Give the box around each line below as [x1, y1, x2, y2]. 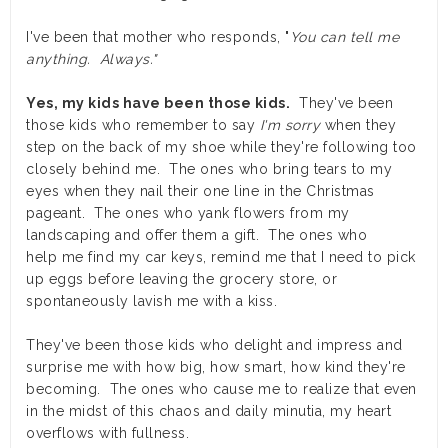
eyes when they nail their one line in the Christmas [26, 183, 375, 200]
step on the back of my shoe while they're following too [26, 139, 417, 156]
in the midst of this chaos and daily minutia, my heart [26, 403, 391, 420]
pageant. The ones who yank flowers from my [26, 205, 350, 222]
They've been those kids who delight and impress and [26, 337, 403, 354]
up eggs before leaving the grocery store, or [26, 271, 337, 288]
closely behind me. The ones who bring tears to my [26, 161, 392, 178]
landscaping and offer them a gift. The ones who [26, 227, 367, 244]
